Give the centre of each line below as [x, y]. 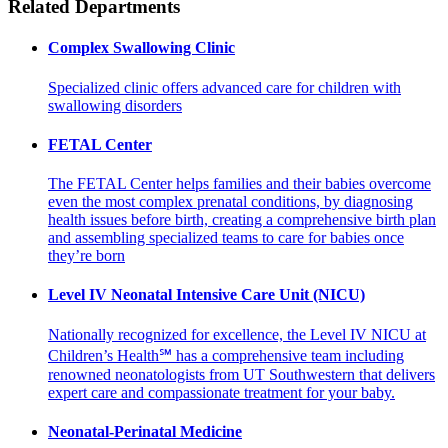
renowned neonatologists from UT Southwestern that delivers [241, 374]
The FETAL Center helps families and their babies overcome [239, 184]
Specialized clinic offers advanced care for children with [224, 87]
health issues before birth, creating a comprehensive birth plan [242, 220]
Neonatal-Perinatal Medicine [145, 432]
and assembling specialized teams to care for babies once [226, 238]
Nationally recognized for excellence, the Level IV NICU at [237, 334]
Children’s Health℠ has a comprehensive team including [226, 355]
